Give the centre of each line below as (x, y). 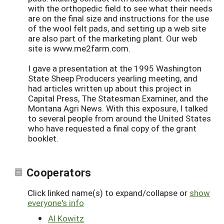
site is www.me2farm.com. (79, 48)
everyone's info (56, 202)
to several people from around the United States (119, 118)
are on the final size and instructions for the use (118, 18)
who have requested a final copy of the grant (112, 128)
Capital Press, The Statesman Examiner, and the (118, 98)
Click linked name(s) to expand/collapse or (108, 192)
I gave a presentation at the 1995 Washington (115, 68)
